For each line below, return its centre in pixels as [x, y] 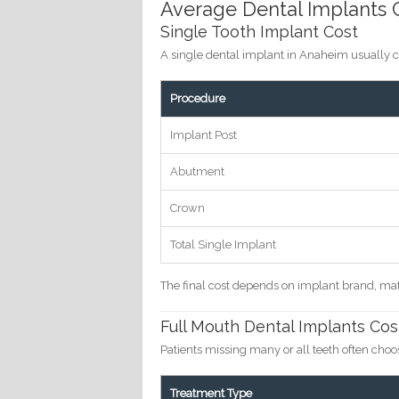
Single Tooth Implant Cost [260, 32]
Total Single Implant [224, 245]
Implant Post [204, 135]
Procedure [198, 99]
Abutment [198, 172]
